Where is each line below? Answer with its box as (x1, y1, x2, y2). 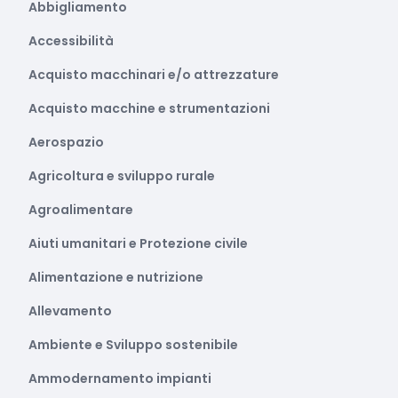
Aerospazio (28, 133, 104, 151)
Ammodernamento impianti (28, 370, 211, 387)
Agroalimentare (28, 201, 133, 219)
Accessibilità (28, 32, 114, 50)
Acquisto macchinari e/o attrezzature (28, 66, 279, 84)
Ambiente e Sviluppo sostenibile (28, 336, 238, 354)
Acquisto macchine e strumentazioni (28, 99, 270, 117)
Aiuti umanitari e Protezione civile (28, 235, 248, 252)
